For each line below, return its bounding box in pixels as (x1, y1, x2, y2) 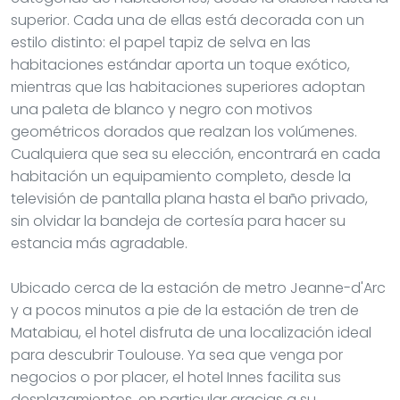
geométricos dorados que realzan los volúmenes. (11, 121, 357, 142)
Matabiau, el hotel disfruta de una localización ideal (11, 321, 371, 343)
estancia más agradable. (11, 232, 187, 254)
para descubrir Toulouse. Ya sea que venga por (11, 344, 343, 365)
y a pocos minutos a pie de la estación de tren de (11, 299, 359, 321)
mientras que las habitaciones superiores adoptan (11, 76, 365, 97)
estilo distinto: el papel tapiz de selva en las (11, 31, 311, 53)
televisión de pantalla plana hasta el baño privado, (11, 187, 368, 209)
